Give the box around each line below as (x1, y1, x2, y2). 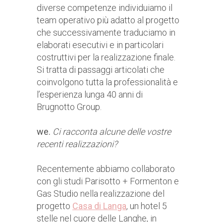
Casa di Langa (72, 201, 126, 212)
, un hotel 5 (126, 201, 167, 212)
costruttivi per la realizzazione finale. (37, 52, 175, 63)
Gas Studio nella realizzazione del (37, 188, 165, 199)
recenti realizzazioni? (37, 139, 117, 150)
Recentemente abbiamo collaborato (37, 164, 175, 174)
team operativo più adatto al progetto (37, 15, 179, 26)
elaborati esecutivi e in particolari (37, 40, 164, 51)
